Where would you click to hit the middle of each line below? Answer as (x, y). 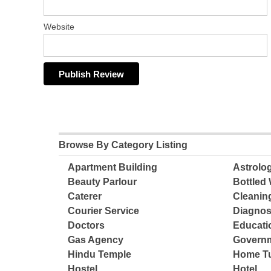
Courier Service (104, 211)
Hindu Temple (100, 255)
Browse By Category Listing (123, 145)
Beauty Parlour (103, 182)
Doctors (87, 226)
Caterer (85, 197)
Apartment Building (113, 168)
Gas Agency (96, 240)
